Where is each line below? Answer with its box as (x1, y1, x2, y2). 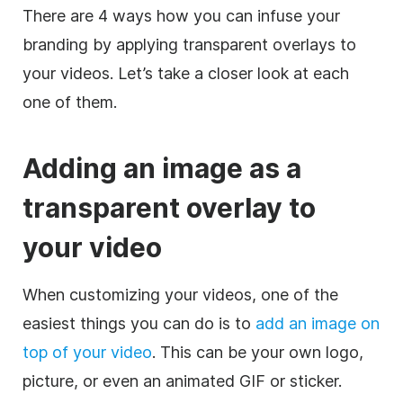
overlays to (268, 34, 356, 54)
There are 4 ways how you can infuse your (22, 5, 340, 25)
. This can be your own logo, (152, 342, 363, 362)
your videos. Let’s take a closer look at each (22, 63, 349, 83)
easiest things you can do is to (22, 313, 255, 333)
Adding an (22, 151, 162, 184)
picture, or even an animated (22, 371, 239, 390)
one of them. (22, 92, 117, 112)
